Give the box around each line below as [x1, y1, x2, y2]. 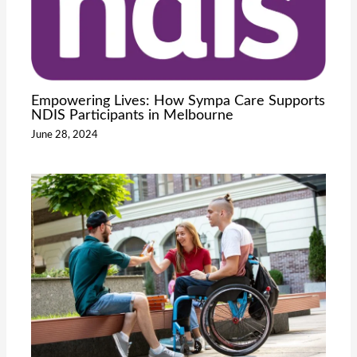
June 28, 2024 [31, 130, 99, 140]
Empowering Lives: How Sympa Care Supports [31, 92, 326, 108]
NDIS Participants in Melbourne [31, 107, 234, 123]
